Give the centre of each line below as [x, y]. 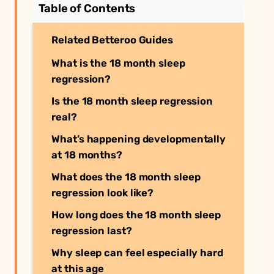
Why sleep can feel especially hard [137, 252]
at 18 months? [87, 154]
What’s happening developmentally [139, 139]
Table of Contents [87, 8]
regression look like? [103, 192]
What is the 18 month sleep [118, 63]
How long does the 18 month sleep [136, 214]
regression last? [92, 230]
